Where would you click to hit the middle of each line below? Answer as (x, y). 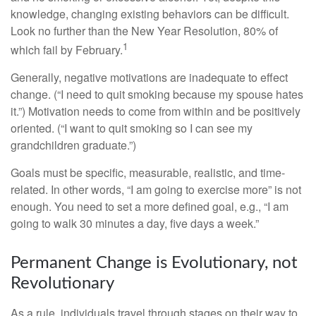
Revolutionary (62, 284)
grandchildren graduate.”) (73, 145)
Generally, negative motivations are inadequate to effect (149, 78)
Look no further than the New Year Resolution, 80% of (144, 31)
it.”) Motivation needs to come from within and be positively (156, 111)
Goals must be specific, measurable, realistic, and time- (148, 173)
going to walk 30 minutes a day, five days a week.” (135, 224)
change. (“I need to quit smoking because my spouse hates (157, 95)
